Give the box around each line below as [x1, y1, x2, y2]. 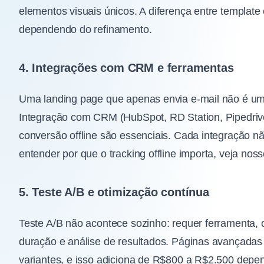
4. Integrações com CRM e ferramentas [19, 61, 234, 75]
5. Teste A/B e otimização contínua [19, 186, 209, 199]
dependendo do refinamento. [19, 23, 152, 35]
